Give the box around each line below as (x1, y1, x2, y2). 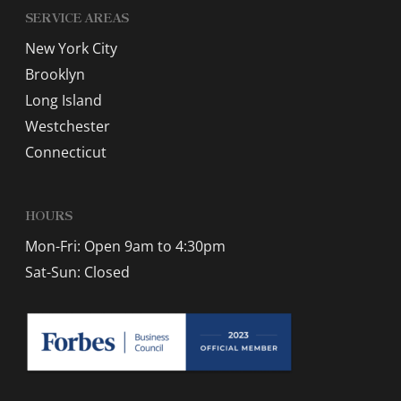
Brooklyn (25, 64, 85, 85)
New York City (25, 38, 117, 59)
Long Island (25, 90, 102, 111)
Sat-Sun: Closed (25, 262, 130, 283)
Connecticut (25, 142, 107, 163)
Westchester (25, 116, 110, 137)
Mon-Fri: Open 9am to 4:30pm (25, 236, 226, 257)
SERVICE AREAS (25, 8, 128, 27)
